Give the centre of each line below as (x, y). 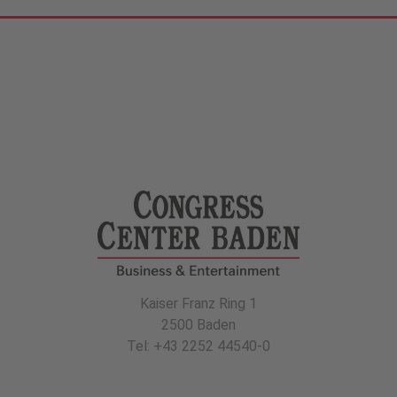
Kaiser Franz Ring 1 (198, 303)
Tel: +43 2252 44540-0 (198, 346)
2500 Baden (198, 324)
